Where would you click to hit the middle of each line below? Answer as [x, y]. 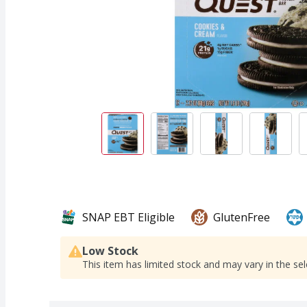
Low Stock [110, 250]
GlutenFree [242, 217]
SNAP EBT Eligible [128, 217]
